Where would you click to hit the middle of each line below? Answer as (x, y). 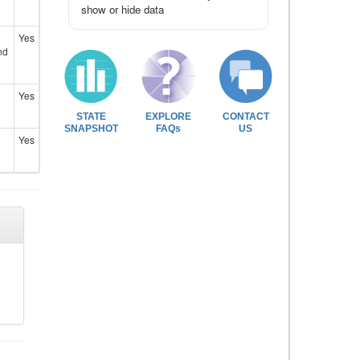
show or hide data (123, 9)
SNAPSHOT (91, 128)
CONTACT (245, 116)
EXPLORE (168, 116)
